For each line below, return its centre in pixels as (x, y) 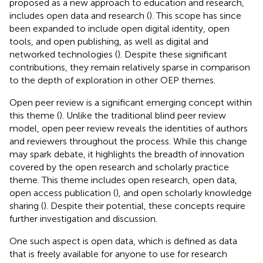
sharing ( (26, 205)
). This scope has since (195, 15)
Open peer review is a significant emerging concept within (131, 102)
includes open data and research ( (79, 15)
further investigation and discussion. (83, 218)
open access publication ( (63, 193)
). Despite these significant (172, 54)
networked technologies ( (63, 54)
